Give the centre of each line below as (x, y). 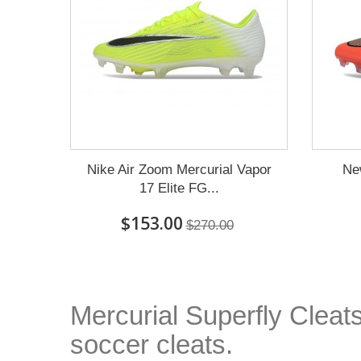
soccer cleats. (151, 344)
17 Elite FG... (179, 188)
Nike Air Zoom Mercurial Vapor (179, 170)
